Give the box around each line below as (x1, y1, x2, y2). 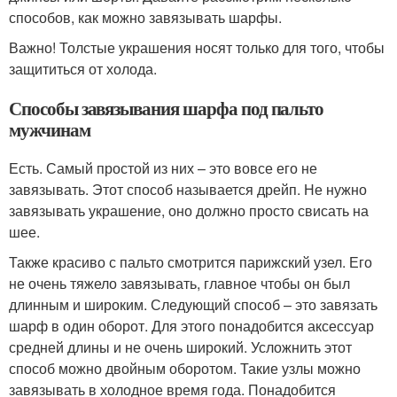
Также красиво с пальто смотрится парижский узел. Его (9, 252, 372, 273)
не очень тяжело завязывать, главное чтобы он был (9, 273, 350, 294)
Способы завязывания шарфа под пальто (9, 95, 324, 122)
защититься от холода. (9, 58, 157, 80)
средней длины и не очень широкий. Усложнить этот (9, 337, 352, 358)
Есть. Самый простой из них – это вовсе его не (9, 158, 317, 179)
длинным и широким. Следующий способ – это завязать (9, 294, 378, 315)
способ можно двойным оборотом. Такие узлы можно (9, 358, 361, 379)
